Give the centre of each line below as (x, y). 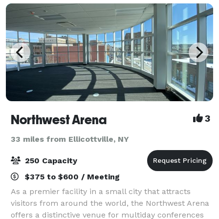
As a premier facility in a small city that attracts (101, 191)
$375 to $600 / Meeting (71, 176)
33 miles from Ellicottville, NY (70, 139)
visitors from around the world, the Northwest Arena (110, 203)
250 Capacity (50, 160)
